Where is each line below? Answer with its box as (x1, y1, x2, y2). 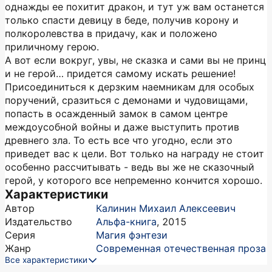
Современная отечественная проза (96, 242, 266, 254)
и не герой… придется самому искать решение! (5, 67, 236, 80)
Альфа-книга (96, 216, 157, 228)
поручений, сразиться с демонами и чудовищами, (5, 94, 248, 106)
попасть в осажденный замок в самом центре (5, 107, 228, 120)
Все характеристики (5, 255, 87, 265)
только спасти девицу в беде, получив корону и (5, 14, 239, 26)
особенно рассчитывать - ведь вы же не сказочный (5, 161, 254, 173)
